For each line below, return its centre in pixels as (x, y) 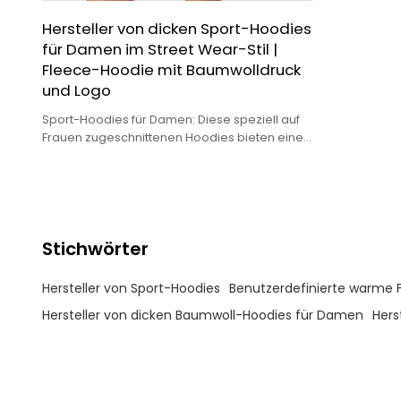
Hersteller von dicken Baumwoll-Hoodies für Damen (202, 315)
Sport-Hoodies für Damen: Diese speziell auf (171, 119)
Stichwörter (95, 249)
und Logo (76, 90)
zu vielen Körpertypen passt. (124, 173)
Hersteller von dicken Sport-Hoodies (176, 28)
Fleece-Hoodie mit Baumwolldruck (171, 69)
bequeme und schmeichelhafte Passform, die (175, 155)
